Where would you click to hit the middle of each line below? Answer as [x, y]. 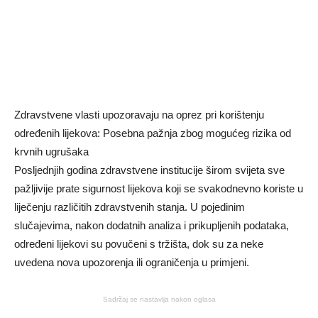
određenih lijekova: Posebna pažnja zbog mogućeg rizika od [153, 133]
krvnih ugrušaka [51, 151]
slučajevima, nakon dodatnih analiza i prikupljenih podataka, [152, 225]
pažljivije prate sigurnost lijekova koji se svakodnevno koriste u [159, 188]
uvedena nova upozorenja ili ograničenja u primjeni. [132, 262]
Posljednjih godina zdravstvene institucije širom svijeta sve [149, 170]
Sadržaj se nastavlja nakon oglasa [159, 299]
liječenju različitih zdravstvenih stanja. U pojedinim [130, 207]
